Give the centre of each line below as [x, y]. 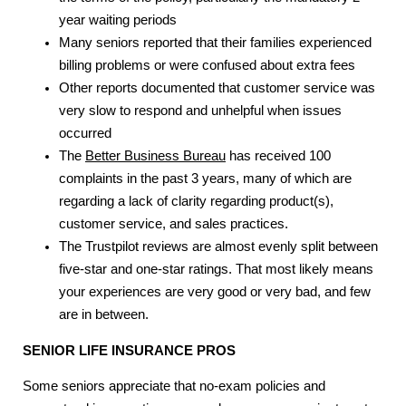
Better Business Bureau [155, 155]
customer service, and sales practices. [174, 223]
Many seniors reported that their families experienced [215, 42]
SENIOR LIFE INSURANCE [108, 350]
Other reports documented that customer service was [217, 87]
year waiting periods [118, 19]
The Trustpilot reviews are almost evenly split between [218, 246]
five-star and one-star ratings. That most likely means [216, 269]
